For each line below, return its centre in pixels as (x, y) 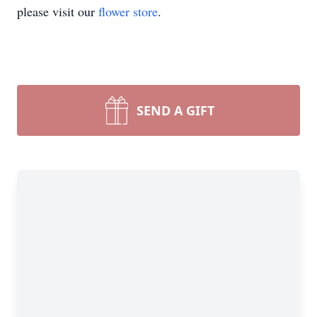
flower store (128, 11)
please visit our (58, 11)
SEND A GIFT (175, 110)
